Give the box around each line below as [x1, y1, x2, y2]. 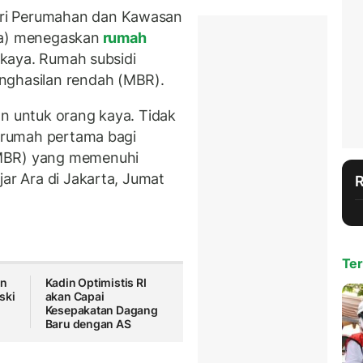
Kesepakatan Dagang [45, 303, 158, 318]
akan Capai [45, 289, 105, 304]
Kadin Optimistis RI [45, 275, 147, 290]
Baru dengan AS [45, 317, 131, 331]
